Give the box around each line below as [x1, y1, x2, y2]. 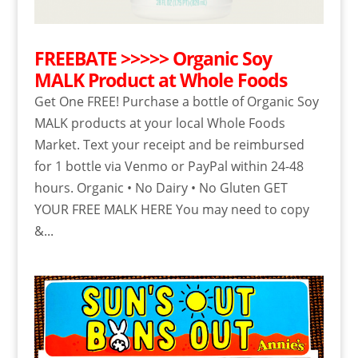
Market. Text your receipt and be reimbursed [34, 136, 304, 154]
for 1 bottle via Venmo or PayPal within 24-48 [34, 157, 304, 176]
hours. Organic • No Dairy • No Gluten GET [34, 179, 288, 197]
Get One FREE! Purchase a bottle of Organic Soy [34, 93, 319, 111]
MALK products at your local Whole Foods [34, 114, 285, 133]
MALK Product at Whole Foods [34, 67, 287, 93]
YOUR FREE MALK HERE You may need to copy [34, 201, 309, 219]
